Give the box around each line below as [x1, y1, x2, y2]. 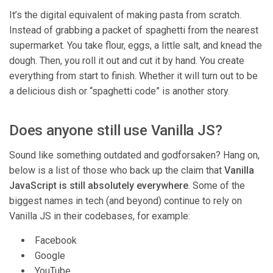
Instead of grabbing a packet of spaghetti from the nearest [9, 24, 258, 37]
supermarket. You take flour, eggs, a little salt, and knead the [9, 40, 262, 52]
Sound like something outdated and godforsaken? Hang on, [9, 149, 260, 161]
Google [35, 250, 65, 262]
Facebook [35, 235, 77, 247]
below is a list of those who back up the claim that [9, 165, 224, 177]
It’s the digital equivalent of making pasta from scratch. [9, 9, 241, 21]
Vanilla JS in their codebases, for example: [9, 210, 190, 222]
